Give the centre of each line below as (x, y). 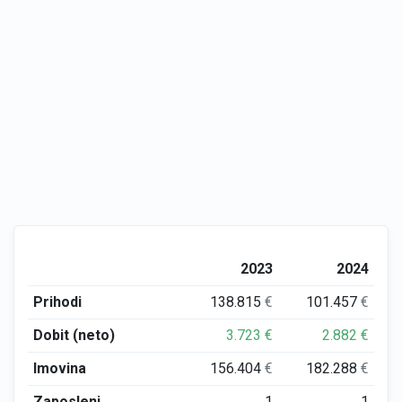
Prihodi (57, 302)
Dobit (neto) (74, 335)
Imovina (59, 368)
